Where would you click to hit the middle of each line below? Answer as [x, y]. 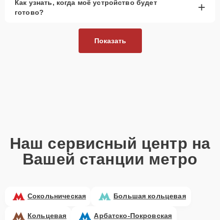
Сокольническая [57, 196]
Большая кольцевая [150, 196]
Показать [110, 41]
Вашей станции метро [110, 159]
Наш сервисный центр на [110, 143]
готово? [29, 12]
